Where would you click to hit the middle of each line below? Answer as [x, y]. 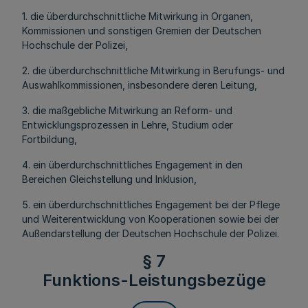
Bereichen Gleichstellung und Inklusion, [111, 179]
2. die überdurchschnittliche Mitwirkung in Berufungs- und [153, 70]
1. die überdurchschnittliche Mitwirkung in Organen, [137, 16]
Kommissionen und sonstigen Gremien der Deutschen [142, 31]
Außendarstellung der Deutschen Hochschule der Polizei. [151, 233]
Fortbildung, [51, 139]
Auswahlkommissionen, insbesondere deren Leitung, [141, 85]
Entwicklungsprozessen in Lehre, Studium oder [128, 125]
